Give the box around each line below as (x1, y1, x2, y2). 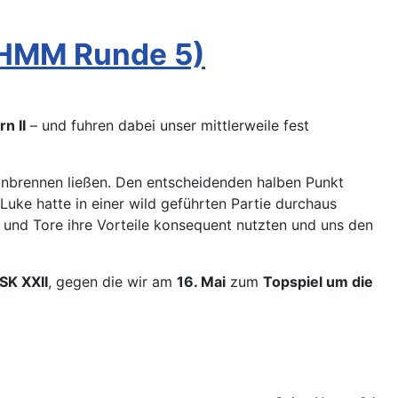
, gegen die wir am (48, 273, 177, 291)
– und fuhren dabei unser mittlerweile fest (26, 116, 309, 135)
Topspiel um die (263, 273, 373, 291)
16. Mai (177, 273, 226, 291)
